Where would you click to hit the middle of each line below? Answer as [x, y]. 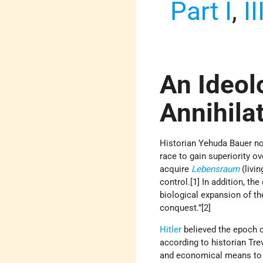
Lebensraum [216, 169]
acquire [176, 169]
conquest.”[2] [188, 208]
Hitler [171, 230]
